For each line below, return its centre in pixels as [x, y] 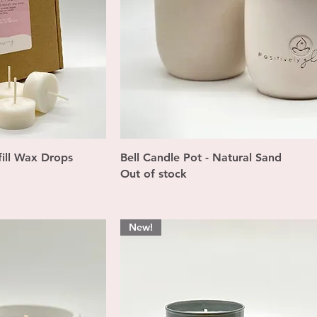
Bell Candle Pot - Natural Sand [201, 158]
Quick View [243, 157]
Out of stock [154, 174]
